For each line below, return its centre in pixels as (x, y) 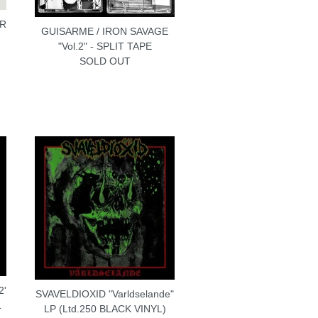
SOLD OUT (105, 61)
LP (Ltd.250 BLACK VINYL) (105, 309)
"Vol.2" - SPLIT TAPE (105, 46)
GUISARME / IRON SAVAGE (105, 31)
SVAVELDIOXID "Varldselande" (105, 294)
